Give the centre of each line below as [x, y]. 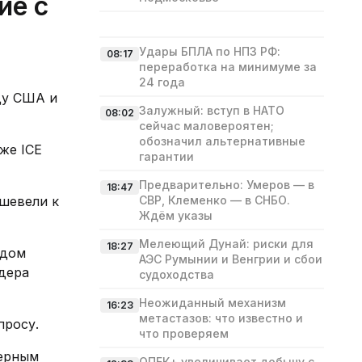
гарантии [166, 156]
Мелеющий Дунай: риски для [226, 244]
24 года [162, 82]
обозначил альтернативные [222, 141]
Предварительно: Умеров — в [227, 185]
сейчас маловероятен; [206, 126]
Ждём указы [176, 215]
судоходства [177, 274]
